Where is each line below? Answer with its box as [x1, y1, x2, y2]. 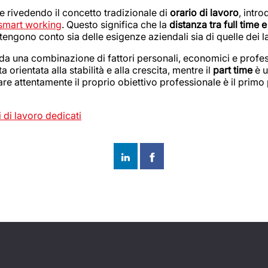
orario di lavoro [170, 7, 239, 19]
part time [213, 64, 252, 77]
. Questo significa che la [62, 19, 169, 31]
